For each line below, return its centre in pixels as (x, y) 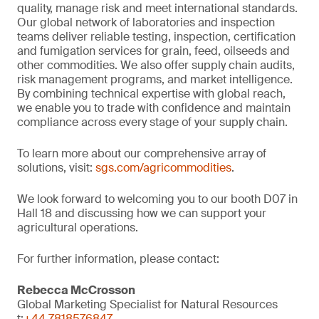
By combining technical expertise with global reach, (151, 94)
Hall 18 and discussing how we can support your (142, 213)
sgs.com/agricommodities (163, 168)
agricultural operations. (78, 228)
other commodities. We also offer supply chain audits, (156, 65)
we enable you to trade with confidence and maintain (154, 108)
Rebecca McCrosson (76, 290)
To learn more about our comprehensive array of (142, 153)
